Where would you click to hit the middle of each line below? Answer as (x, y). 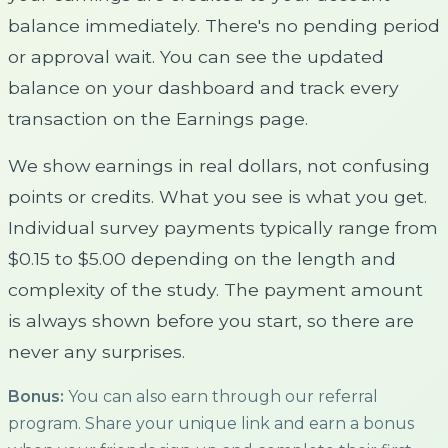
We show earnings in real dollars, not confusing (219, 165)
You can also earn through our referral (221, 396)
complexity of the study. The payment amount (215, 289)
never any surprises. (96, 351)
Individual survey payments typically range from (223, 227)
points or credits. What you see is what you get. (217, 196)
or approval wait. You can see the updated (196, 56)
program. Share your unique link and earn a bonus (211, 423)
